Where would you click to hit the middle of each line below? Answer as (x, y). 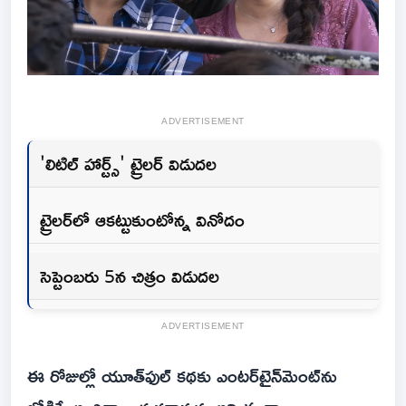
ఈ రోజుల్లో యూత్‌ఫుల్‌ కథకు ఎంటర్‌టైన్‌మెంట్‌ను (182, 375)
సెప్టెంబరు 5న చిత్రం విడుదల (130, 275)
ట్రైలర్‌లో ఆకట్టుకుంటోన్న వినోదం (145, 219)
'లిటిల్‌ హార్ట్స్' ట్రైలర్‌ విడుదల (131, 163)
